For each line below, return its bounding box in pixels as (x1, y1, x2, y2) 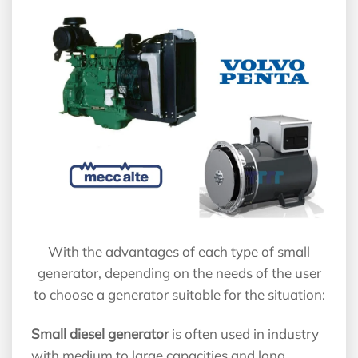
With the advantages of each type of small (48, 243, 310, 261)
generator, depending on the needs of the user (37, 265, 321, 282)
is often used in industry (169, 325, 319, 343)
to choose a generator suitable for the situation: (33, 286, 325, 304)
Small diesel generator (31, 325, 169, 343)
